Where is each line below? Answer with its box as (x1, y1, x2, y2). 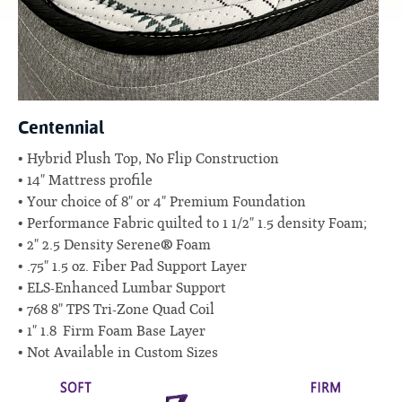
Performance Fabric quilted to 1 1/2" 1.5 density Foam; (27, 214, 367, 232)
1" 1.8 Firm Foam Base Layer (27, 322, 205, 339)
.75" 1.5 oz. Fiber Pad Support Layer (27, 258, 247, 275)
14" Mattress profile (27, 171, 153, 188)
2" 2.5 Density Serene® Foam (27, 236, 211, 253)
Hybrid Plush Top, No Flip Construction (27, 150, 279, 167)
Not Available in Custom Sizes (27, 344, 218, 361)
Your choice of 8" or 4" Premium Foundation (27, 193, 306, 210)
